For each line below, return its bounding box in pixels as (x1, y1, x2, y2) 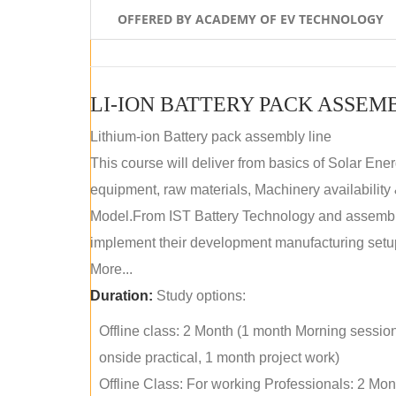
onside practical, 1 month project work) (99, 350, 339, 365)
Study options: (153, 288, 246, 303)
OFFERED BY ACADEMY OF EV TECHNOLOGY (118, 11, 384, 27)
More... (90, 262, 133, 277)
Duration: (90, 288, 153, 303)
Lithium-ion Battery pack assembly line (90, 129, 331, 144)
